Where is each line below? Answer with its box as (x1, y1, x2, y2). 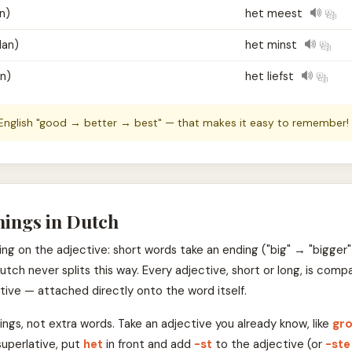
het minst (244, 38, 300, 53)
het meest (244, 6, 306, 21)
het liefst (244, 69, 297, 84)
